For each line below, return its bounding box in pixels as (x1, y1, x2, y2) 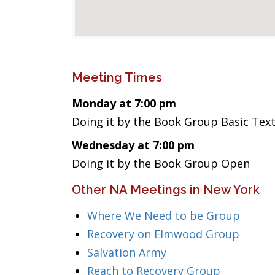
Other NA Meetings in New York (72, 182, 260, 197)
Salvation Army (87, 245, 166, 260)
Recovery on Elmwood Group (87, 227, 239, 241)
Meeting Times (72, 70, 162, 85)
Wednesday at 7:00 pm (72, 137, 195, 152)
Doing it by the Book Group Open (72, 156, 250, 171)
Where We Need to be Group (87, 208, 240, 223)
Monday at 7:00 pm (72, 96, 176, 110)
